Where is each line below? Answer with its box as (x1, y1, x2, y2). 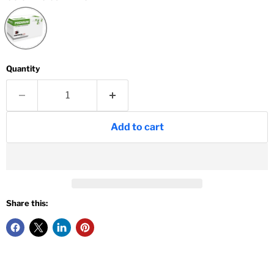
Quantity (6, 64, 40, 74)
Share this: (6, 198, 48, 209)
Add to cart (110, 121, 164, 133)
